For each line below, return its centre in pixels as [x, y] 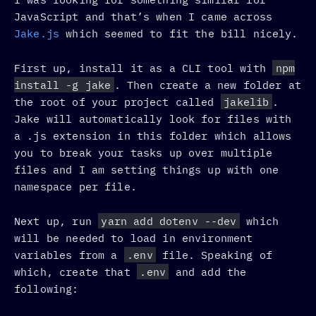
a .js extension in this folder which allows [153, 135]
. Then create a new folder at [208, 85]
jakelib [247, 102]
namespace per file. [75, 186]
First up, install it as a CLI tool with [143, 68]
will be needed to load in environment [134, 238]
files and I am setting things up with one [147, 169]
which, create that [75, 272]
